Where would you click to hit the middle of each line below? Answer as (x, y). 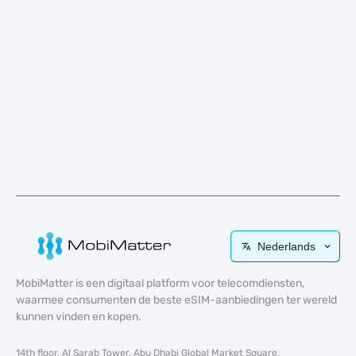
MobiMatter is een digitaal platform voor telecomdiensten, (160, 283)
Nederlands (286, 246)
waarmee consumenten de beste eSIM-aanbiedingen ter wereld (176, 300)
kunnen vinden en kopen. (79, 317)
